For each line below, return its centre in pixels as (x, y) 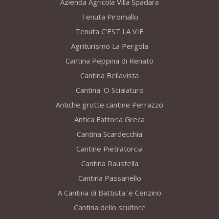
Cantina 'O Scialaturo (109, 90)
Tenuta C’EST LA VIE (109, 32)
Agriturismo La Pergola (109, 46)
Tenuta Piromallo (109, 17)
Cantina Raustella (109, 164)
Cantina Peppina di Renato (109, 61)
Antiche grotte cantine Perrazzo (109, 105)
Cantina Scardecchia (109, 134)
